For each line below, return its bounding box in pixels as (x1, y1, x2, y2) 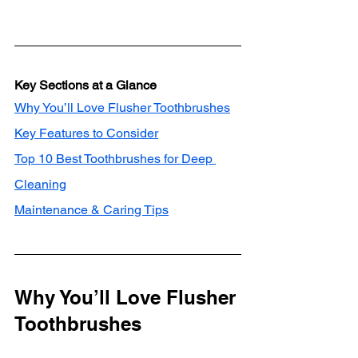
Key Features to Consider (14, 125, 158, 141)
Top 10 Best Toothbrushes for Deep (14, 150, 216, 166)
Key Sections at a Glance (14, 77, 157, 93)
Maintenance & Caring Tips (14, 201, 169, 217)
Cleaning (14, 176, 66, 192)
